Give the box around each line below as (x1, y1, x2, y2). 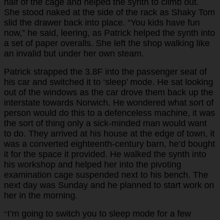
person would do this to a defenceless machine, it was (4, 108, 215, 118)
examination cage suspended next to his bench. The (4, 169, 208, 180)
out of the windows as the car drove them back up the (4, 87, 213, 97)
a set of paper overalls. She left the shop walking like (4, 38, 210, 48)
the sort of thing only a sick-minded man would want (4, 118, 207, 128)
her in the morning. (4, 190, 78, 200)
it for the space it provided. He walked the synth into (4, 149, 206, 159)
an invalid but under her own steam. (4, 48, 144, 58)
